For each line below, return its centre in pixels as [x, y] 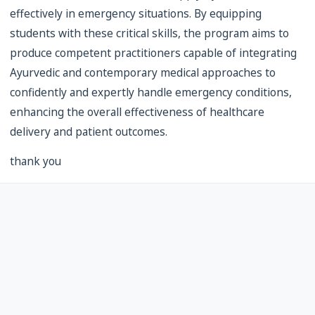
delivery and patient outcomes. [89, 132]
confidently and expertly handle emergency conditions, [151, 92]
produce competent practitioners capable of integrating [153, 53]
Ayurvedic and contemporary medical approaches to [143, 73]
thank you [36, 161]
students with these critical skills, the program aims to [149, 33]
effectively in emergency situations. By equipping [136, 14]
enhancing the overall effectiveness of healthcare [137, 112]
